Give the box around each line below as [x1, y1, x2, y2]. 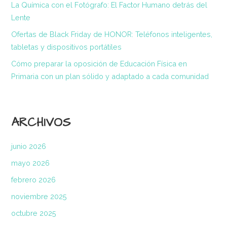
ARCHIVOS [11, 114, 71, 132]
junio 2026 [11, 142, 47, 151]
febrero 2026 [11, 175, 56, 184]
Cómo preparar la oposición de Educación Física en [11, 59, 187, 68]
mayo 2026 [11, 159, 50, 168]
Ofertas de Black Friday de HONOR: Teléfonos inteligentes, [11, 30, 213, 39]
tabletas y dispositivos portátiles [11, 43, 122, 52]
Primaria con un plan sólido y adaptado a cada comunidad [11, 72, 209, 81]
